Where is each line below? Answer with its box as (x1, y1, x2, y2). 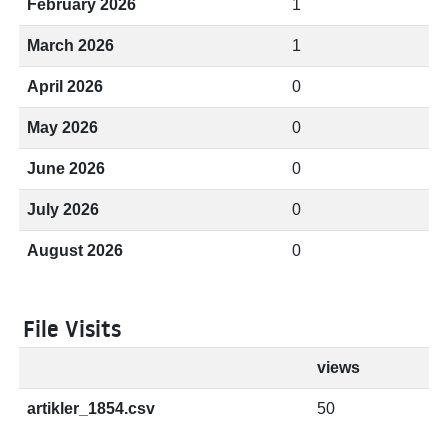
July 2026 (27, 201, 99, 218)
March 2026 (27, 37, 114, 54)
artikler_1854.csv (27, 400, 155, 417)
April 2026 (27, 78, 103, 95)
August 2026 (27, 242, 123, 259)
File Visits (23, 313, 121, 345)
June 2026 (27, 160, 105, 177)
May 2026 (27, 119, 98, 136)
